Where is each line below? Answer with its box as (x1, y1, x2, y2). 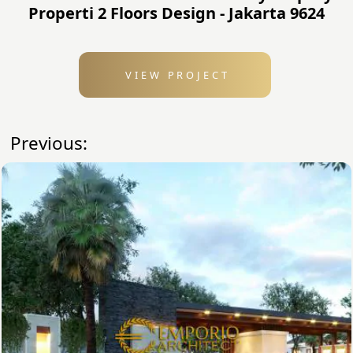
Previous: (10, 131, 88, 156)
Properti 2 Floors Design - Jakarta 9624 (28, 2, 325, 24)
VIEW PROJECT (114, 68, 236, 83)
